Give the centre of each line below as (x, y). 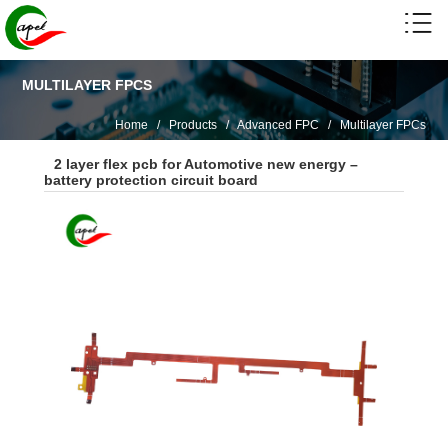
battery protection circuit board (151, 179)
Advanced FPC (277, 125)
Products (192, 125)
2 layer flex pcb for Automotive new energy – (206, 163)
